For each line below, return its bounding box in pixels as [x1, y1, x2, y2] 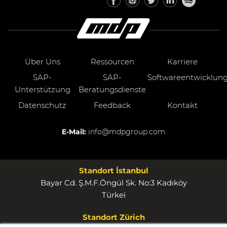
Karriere [167, 56, 198, 66]
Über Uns [24, 56, 60, 66]
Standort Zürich [82, 212, 145, 222]
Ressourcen [90, 56, 134, 66]
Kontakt [167, 100, 198, 110]
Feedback [94, 100, 131, 110]
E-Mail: [62, 127, 88, 136]
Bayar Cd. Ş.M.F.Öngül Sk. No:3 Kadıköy [40, 177, 187, 187]
